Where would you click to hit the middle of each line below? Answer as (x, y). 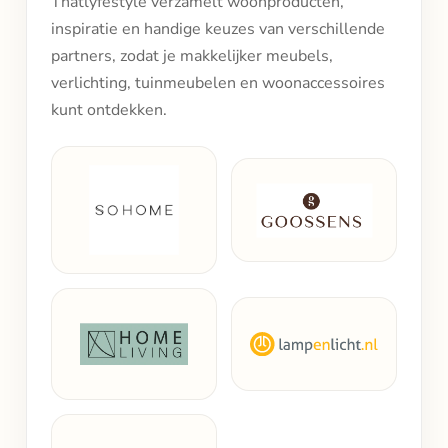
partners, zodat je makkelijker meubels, (192, 56)
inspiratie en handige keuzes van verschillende (218, 29)
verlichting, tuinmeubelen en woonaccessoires (218, 83)
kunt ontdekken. (109, 110)
